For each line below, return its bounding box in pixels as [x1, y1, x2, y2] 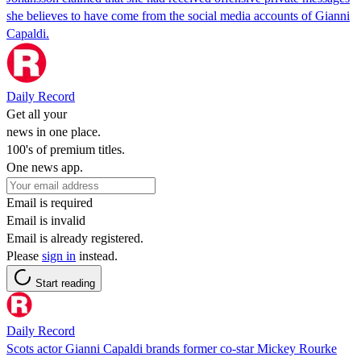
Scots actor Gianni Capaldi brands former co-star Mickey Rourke [6, 341, 337, 355]
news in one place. [6, 124, 101, 139]
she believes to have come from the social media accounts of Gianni [6, 8, 350, 23]
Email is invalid [6, 213, 85, 227]
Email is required [6, 195, 93, 210]
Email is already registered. [6, 230, 143, 245]
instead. [76, 248, 118, 263]
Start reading [35, 276, 95, 289]
